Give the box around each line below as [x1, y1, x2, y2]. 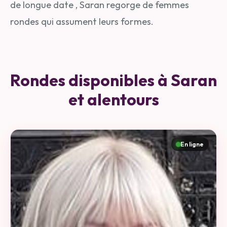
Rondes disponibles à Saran [10, 70, 217, 90]
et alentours [68, 89, 159, 109]
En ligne [180, 140, 204, 148]
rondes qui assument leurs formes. [10, 16, 154, 27]
